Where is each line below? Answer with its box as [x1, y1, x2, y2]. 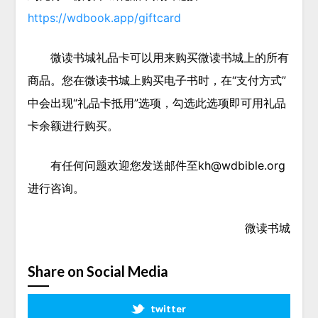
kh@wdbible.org [197, 158, 285, 173]
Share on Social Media [27, 263, 168, 280]
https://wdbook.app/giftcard [27, 11, 181, 26]
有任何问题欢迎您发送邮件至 [50, 158, 198, 173]
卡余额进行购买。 [27, 119, 119, 133]
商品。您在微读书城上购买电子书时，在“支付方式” [27, 73, 286, 88]
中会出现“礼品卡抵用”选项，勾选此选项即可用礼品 [27, 96, 286, 111]
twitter [150, 302, 186, 315]
